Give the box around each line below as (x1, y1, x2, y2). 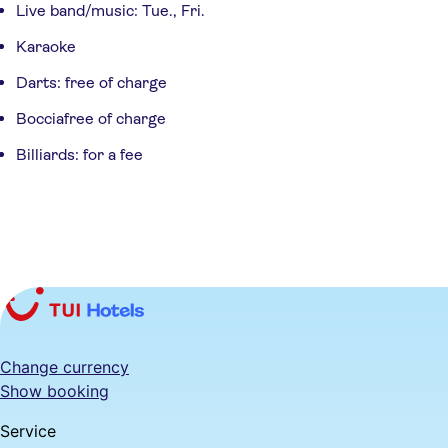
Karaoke (16, 36, 76, 56)
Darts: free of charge (16, 72, 167, 92)
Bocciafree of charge (16, 108, 166, 128)
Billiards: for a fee (16, 144, 143, 164)
